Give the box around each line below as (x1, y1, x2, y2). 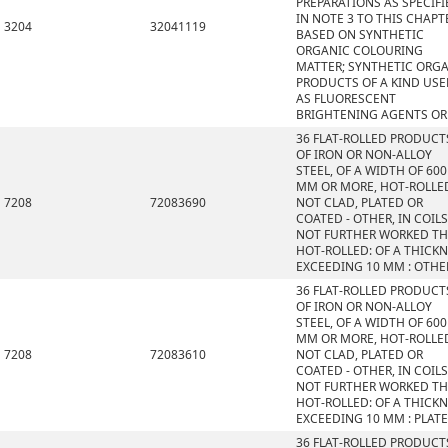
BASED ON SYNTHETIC (296, 26, 424, 43)
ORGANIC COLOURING (296, 42, 423, 59)
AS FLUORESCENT (296, 90, 396, 107)
